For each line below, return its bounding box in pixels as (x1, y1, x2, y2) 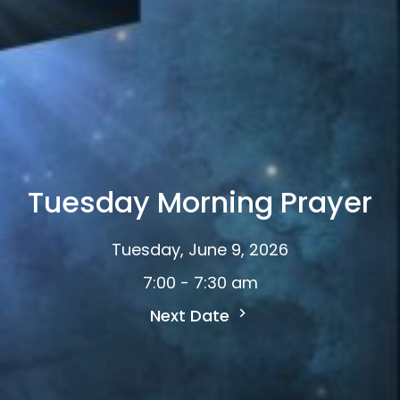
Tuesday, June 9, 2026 (112, 237, 288, 261)
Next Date (149, 304, 234, 327)
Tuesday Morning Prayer (28, 181, 372, 222)
